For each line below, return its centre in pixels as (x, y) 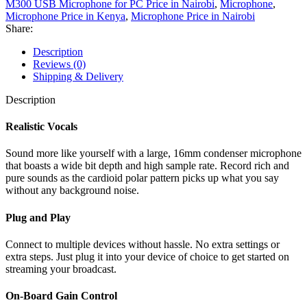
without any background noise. (72, 191)
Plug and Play (38, 217)
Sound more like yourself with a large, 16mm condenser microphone (153, 153)
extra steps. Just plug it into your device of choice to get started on (147, 256)
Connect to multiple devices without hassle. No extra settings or (143, 244)
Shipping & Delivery (78, 76)
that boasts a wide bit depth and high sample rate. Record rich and (147, 166)
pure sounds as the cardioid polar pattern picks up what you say (142, 178)
